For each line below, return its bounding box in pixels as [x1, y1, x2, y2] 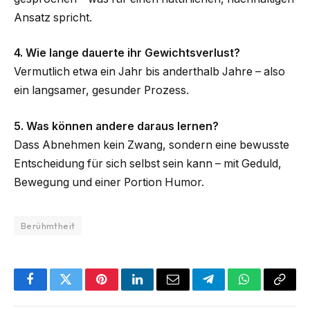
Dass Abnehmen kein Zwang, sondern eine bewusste [14, 138, 289, 152]
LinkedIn [136, 283, 182, 296]
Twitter [64, 283, 101, 296]
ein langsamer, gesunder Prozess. [14, 84, 189, 98]
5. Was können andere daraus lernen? [14, 119, 219, 133]
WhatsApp [243, 283, 297, 296]
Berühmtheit [21, 219, 75, 231]
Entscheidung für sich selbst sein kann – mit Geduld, [14, 156, 282, 170]
